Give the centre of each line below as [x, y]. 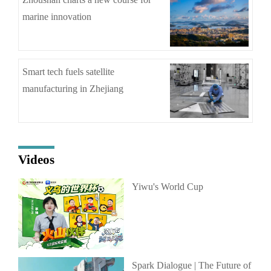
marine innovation [57, 17]
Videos [36, 160]
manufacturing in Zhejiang [73, 88]
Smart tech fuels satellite [69, 71]
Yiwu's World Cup [167, 187]
